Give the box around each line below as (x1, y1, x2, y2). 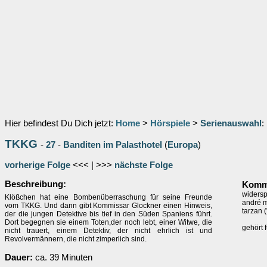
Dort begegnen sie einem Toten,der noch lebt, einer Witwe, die (5, 218, 212, 226)
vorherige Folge (5, 160, 70, 170)
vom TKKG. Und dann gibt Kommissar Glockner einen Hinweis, (5, 201, 212, 210)
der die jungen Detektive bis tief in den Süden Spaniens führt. (5, 210, 212, 218)
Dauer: (5, 253, 33, 262)
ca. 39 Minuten (33, 253, 92, 262)
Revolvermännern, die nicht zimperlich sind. (5, 235, 147, 243)
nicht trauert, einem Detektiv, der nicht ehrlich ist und (5, 226, 212, 235)
